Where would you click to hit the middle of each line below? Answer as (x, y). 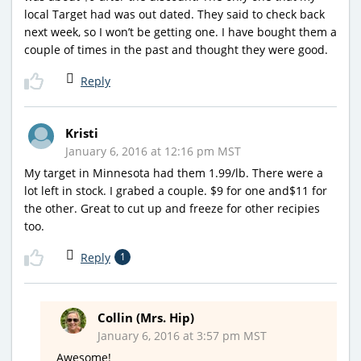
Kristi (82, 133)
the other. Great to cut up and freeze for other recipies (172, 208)
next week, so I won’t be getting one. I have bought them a (180, 31)
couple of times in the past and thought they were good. (176, 49)
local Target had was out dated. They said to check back (174, 14)
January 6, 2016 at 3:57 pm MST (182, 335)
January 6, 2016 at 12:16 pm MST (153, 151)
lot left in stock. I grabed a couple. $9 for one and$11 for (176, 190)
